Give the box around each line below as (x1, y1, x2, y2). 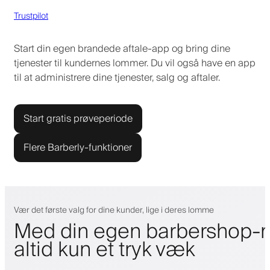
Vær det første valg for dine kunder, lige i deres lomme (14, 202, 214, 218)
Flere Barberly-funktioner (24, 139, 132, 156)
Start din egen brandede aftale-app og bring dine (14, 40, 230, 57)
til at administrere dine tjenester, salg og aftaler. (14, 69, 220, 86)
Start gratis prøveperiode (24, 110, 133, 127)
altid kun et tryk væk (14, 232, 195, 268)
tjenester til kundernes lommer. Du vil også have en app (14, 54, 256, 72)
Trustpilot (14, 8, 48, 24)
